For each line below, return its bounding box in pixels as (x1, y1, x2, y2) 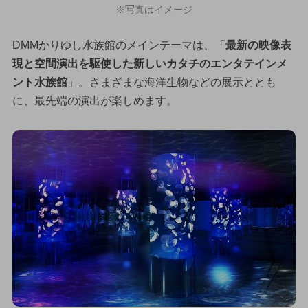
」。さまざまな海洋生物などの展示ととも (67, 76, 276, 88)
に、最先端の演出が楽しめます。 (12, 94, 177, 107)
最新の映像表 (225, 38, 291, 51)
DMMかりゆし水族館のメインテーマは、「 (12, 38, 225, 51)
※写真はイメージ (115, 4, 192, 16)
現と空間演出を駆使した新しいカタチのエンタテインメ (12, 57, 287, 69)
